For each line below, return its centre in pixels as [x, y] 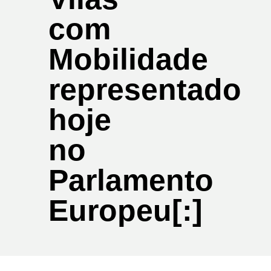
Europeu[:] [126, 211]
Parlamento [131, 181]
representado [145, 90]
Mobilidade [128, 60]
